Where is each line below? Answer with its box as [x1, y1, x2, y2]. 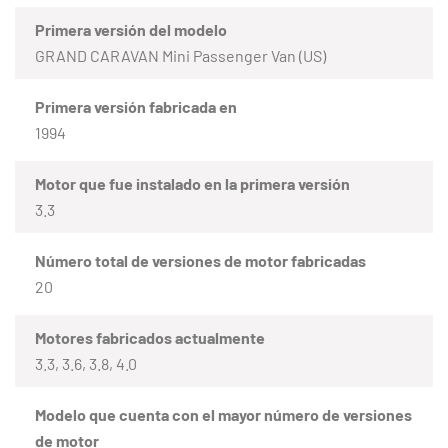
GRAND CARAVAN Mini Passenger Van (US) [35, 45, 326, 65]
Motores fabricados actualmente [35, 327, 265, 347]
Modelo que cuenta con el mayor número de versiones [35, 404, 412, 424]
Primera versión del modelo [35, 19, 227, 39]
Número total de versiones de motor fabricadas [35, 250, 366, 270]
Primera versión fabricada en [35, 96, 237, 116]
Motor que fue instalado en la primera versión [35, 173, 350, 193]
